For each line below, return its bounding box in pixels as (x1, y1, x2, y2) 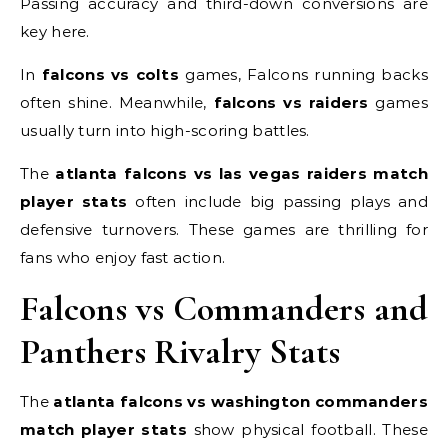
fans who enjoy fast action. (20, 248, 226, 267)
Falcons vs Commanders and (20, 287, 428, 330)
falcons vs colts (41, 65, 180, 84)
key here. (20, 22, 90, 41)
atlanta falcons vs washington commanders (53, 392, 428, 411)
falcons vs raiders (213, 93, 369, 112)
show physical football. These (186, 420, 428, 439)
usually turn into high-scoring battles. (20, 121, 310, 140)
